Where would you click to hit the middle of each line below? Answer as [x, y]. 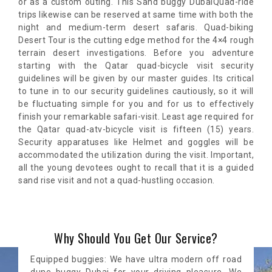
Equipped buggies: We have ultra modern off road [136, 259]
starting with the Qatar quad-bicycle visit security [136, 66]
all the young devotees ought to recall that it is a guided [136, 168]
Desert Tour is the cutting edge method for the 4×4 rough [136, 40]
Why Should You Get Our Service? [136, 238]
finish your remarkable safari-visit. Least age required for [136, 117]
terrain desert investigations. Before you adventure [136, 53]
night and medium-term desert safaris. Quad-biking [136, 28]
